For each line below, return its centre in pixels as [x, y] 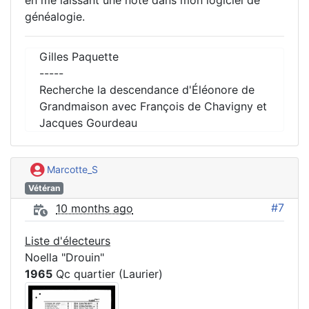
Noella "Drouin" [64, 257]
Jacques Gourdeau [88, 123]
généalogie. [55, 17]
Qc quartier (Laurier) [108, 273]
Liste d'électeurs [68, 240]
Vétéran [44, 188]
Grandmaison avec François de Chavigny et [153, 107]
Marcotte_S [71, 170]
